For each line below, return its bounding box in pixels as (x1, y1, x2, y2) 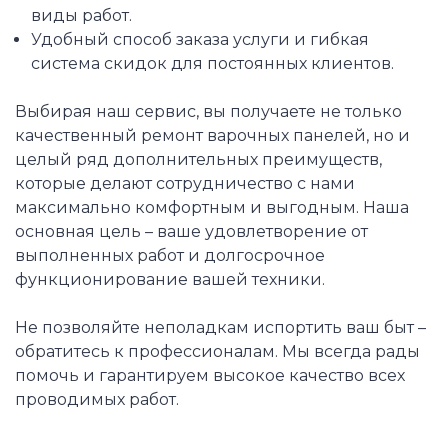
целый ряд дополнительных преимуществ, (15, 150, 382, 170)
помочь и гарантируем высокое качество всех (15, 366, 405, 386)
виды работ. (30, 6, 132, 26)
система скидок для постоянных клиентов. (30, 54, 394, 74)
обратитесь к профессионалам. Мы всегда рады (15, 342, 420, 362)
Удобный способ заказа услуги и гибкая (30, 30, 369, 50)
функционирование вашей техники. (15, 270, 325, 290)
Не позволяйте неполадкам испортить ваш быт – (15, 318, 426, 338)
